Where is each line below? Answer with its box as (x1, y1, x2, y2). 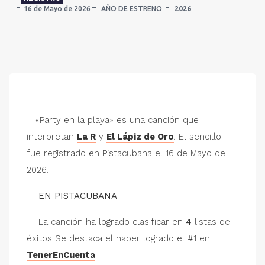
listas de (192, 216, 230, 227)
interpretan (27, 131, 77, 142)
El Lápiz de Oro (106, 131, 174, 142)
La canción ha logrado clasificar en (27, 216, 186, 227)
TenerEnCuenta (27, 250, 95, 260)
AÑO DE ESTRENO (99, 5, 164, 12)
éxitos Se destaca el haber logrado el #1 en (27, 233, 210, 244)
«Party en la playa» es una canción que (27, 115, 199, 125)
